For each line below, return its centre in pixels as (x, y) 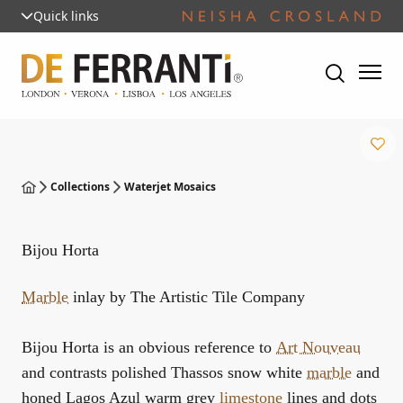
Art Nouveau (318, 347)
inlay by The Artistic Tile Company (187, 297)
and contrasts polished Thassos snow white (164, 372)
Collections (80, 187)
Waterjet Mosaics (170, 187)
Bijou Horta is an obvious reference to (149, 347)
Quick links (66, 16)
